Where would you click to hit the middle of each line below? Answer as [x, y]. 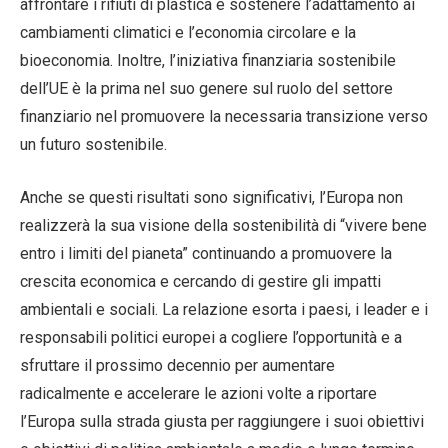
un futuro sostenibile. [93, 144]
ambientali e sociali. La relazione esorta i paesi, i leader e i [224, 309]
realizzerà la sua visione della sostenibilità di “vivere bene [223, 225]
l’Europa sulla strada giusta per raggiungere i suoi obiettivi [222, 421]
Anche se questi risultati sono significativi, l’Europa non [211, 197]
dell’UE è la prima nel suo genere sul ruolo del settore [206, 88]
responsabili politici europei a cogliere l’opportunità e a [211, 337]
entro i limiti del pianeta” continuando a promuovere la [206, 253]
